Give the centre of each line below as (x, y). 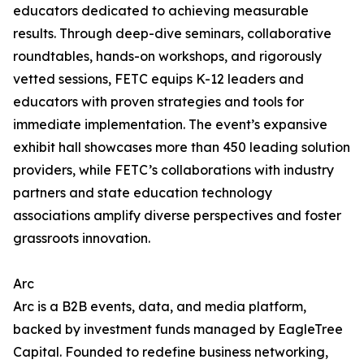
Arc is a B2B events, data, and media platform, (160, 307)
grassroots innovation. (82, 238)
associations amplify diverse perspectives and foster (177, 216)
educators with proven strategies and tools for (158, 102)
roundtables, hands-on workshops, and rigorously (167, 56)
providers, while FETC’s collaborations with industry (173, 170)
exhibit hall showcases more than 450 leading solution (182, 147)
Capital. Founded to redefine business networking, (171, 352)
